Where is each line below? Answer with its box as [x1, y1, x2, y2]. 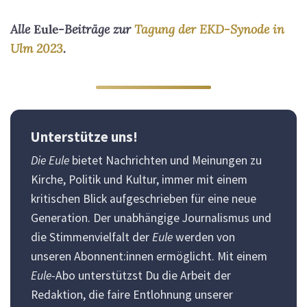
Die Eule [31, 153, 69, 169]
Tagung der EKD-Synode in [134, 21, 284, 38]
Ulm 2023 [10, 40, 63, 57]
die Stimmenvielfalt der [31, 230, 152, 245]
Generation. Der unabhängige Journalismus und [31, 210, 271, 226]
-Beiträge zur [58, 21, 134, 38]
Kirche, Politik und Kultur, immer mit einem [31, 172, 247, 188]
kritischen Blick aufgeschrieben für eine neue [31, 191, 256, 207]
